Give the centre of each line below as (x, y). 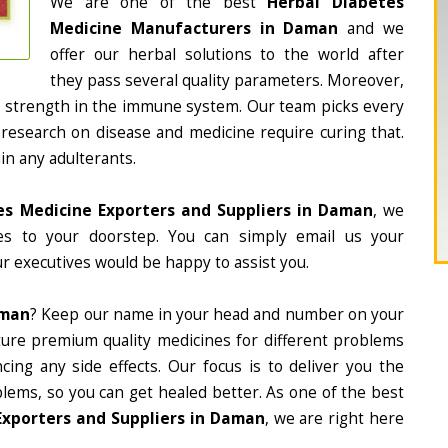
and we (371, 28)
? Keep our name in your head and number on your (217, 314)
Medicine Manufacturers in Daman (194, 28)
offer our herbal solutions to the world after (227, 54)
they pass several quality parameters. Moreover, (227, 80)
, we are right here (334, 418)
